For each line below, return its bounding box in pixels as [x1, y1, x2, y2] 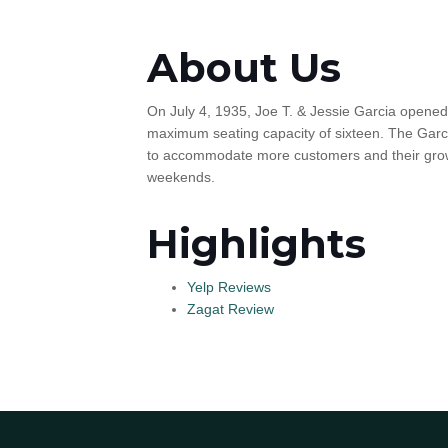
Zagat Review [187, 301, 274, 317]
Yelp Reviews [187, 279, 271, 295]
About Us [147, 43, 341, 92]
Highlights [147, 219, 366, 268]
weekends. [147, 169, 215, 185]
